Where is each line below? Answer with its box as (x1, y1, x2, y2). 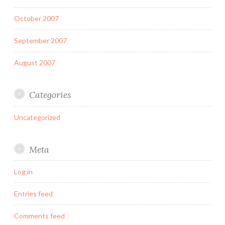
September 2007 (14, 36, 67, 45)
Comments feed (14, 211, 65, 220)
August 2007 (14, 58, 55, 67)
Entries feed (14, 189, 53, 198)
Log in (14, 167, 33, 176)
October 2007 (14, 14, 59, 23)
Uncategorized (14, 113, 60, 122)
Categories (29, 89, 71, 101)
